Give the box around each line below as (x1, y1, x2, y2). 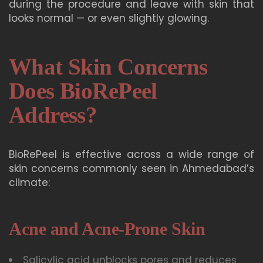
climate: (9, 175, 50, 190)
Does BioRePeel (9, 77, 157, 103)
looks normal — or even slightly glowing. (9, 11, 209, 25)
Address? (9, 102, 97, 127)
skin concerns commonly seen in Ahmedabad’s (9, 161, 254, 176)
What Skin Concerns (9, 53, 208, 79)
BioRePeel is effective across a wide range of (9, 147, 254, 161)
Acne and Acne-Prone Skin (9, 218, 205, 238)
